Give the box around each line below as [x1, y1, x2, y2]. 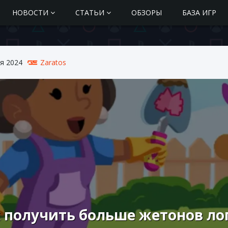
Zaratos [40, 57, 66, 67]
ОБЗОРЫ [131, 8, 162, 17]
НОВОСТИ [12, 8, 50, 17]
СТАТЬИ [75, 8, 106, 17]
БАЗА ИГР [182, 8, 216, 17]
